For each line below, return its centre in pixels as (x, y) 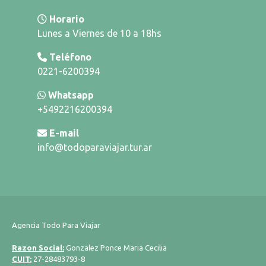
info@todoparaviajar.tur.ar (95, 147)
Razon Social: (38, 248)
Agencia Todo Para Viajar (56, 225)
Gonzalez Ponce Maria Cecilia (115, 248)
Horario (67, 19)
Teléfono (70, 57)
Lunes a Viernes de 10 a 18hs (99, 33)
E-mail (64, 133)
